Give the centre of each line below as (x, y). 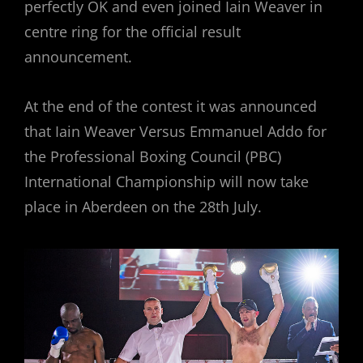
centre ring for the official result (132, 31)
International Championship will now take (167, 181)
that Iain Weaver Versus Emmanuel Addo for (175, 131)
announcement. (78, 56)
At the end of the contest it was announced (171, 106)
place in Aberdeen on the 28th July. (143, 206)
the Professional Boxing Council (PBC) (153, 156)
